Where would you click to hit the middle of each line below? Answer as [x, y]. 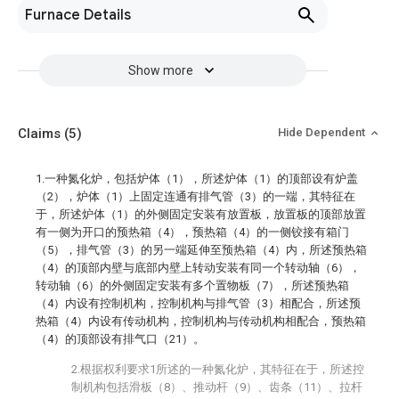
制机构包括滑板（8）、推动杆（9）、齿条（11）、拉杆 [217, 387]
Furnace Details [78, 15]
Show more [160, 70]
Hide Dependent [323, 132]
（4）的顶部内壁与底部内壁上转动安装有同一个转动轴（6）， [198, 268]
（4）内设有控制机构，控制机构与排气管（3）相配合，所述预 [198, 303]
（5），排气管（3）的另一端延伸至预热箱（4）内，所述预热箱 [201, 250]
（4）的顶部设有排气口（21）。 [120, 339]
